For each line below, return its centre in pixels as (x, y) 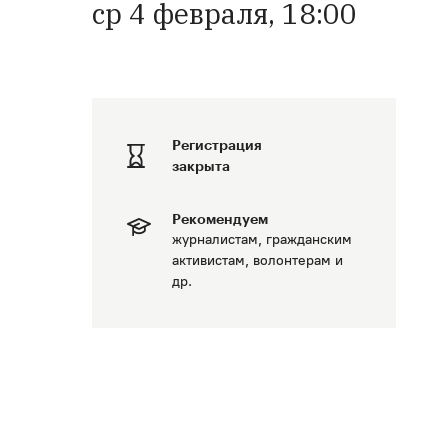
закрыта (201, 165)
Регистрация (217, 144)
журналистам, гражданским (262, 239)
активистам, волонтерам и (257, 260)
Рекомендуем (220, 218)
